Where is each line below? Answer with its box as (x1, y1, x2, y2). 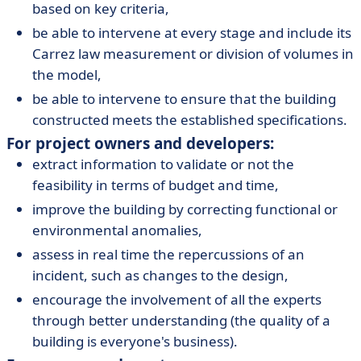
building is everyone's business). (32, 332, 238, 351)
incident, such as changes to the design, (32, 266, 288, 284)
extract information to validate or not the (32, 155, 294, 173)
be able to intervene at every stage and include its (32, 23, 351, 42)
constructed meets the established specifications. (32, 110, 347, 129)
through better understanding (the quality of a (32, 311, 330, 330)
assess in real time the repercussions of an (32, 245, 305, 263)
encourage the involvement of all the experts (32, 290, 322, 309)
